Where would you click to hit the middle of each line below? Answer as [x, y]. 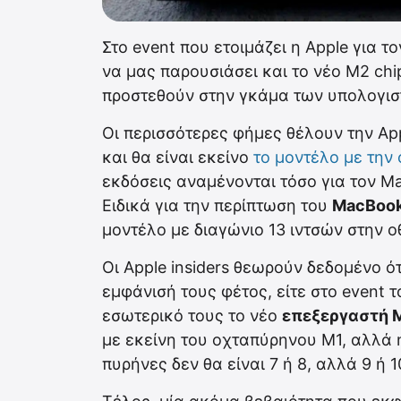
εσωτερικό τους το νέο [192, 316]
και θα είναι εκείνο [178, 158]
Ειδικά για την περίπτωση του [217, 206]
